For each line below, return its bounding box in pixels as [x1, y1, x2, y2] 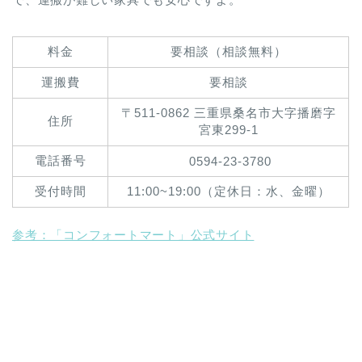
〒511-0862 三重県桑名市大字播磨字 [120, 105, 336, 120]
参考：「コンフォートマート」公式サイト [12, 227, 255, 242]
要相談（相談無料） [170, 44, 287, 58]
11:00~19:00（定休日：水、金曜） [126, 183, 330, 198]
